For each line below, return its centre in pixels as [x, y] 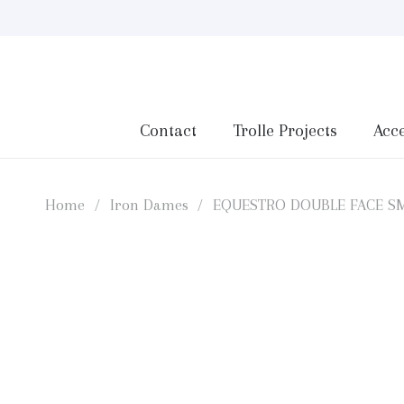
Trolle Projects [285, 131]
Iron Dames [149, 205]
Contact [168, 131]
